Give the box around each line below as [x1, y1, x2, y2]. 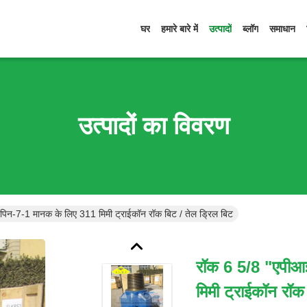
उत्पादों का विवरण [77, 112, 230, 140]
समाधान [269, 23, 295, 34]
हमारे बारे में [161, 23, 198, 34]
